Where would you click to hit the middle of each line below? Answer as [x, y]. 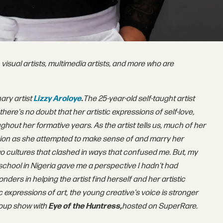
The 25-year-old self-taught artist [139, 99]
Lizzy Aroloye [57, 99]
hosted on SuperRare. [160, 206]
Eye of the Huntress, [85, 206]
